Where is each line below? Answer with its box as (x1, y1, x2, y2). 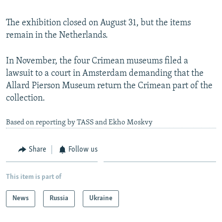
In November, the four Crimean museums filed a (6, 56, 188, 66)
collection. (6, 93, 45, 103)
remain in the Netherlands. (6, 30, 108, 40)
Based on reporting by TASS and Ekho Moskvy (6, 118, 153, 126)
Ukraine (89, 195, 112, 203)
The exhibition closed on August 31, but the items (6, 18, 191, 28)
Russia (50, 195, 68, 203)
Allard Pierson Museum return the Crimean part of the (6, 81, 213, 91)
